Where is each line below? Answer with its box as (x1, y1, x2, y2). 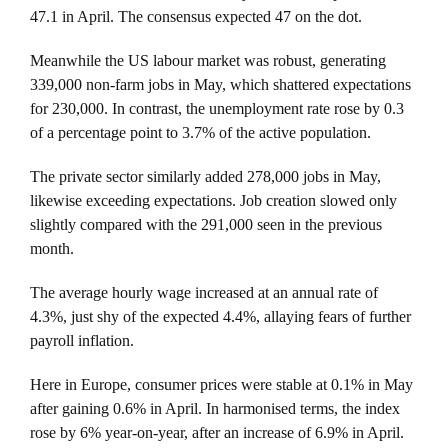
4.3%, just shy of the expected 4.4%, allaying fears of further (30, 308, 411, 326)
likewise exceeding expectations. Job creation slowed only (30, 192, 397, 210)
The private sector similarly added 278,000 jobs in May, (30, 168, 381, 186)
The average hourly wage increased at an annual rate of (30, 284, 378, 302)
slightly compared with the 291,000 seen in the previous (30, 216, 382, 234)
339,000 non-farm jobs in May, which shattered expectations (30, 76, 411, 94)
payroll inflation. (30, 332, 134, 350)
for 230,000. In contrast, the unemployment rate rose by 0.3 (30, 100, 404, 118)
